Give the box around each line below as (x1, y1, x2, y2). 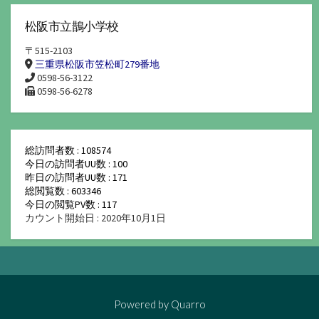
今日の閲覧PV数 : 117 (25, 198, 117, 211)
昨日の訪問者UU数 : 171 (25, 171, 127, 184)
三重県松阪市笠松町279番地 (35, 58, 159, 71)
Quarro (170, 298, 206, 311)
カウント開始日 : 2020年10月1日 (25, 211, 166, 225)
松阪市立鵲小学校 (25, 18, 119, 34)
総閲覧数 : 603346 (25, 184, 101, 198)
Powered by (113, 298, 171, 311)
